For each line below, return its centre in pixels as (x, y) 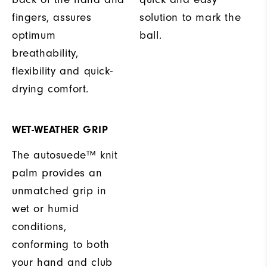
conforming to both (61, 245)
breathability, (45, 53)
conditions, (39, 227)
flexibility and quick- (63, 71)
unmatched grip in (59, 191)
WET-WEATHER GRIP (60, 130)
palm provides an (57, 173)
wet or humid (46, 209)
